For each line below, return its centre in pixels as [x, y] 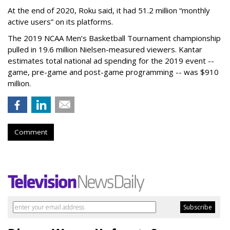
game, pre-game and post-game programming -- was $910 [113, 72]
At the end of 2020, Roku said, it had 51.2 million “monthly [109, 11]
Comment [31, 132]
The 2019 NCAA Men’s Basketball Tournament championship [114, 38]
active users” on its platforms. [60, 22]
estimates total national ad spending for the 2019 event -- [111, 61]
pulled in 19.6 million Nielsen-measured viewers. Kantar [105, 50]
